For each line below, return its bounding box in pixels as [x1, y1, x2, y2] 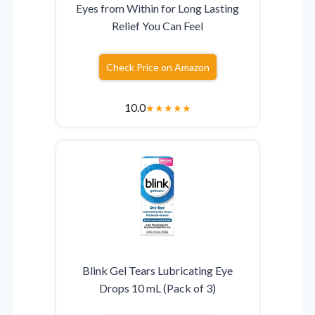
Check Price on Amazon [105, 61, 210, 74]
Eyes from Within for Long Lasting [76, 1, 239, 15]
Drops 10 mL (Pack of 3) [99, 281, 216, 295]
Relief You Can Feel [112, 19, 203, 33]
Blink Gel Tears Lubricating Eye [82, 264, 233, 278]
